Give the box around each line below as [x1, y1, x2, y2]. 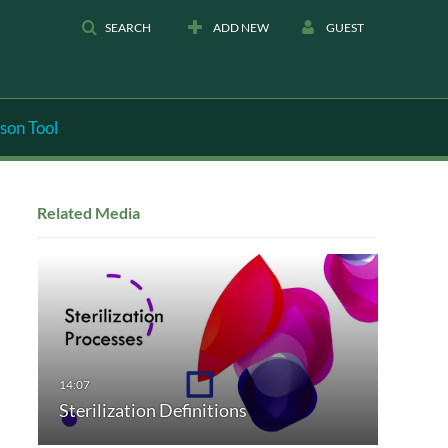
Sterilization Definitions [58, 399, 247, 422]
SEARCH [105, 20, 151, 35]
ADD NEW [213, 20, 269, 35]
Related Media [36, 202, 140, 222]
